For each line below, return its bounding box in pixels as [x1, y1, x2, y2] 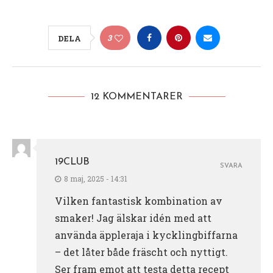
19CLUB [55, 157, 90, 167]
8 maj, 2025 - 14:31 [64, 173, 127, 183]
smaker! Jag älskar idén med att [55, 211, 211, 224]
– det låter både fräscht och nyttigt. [55, 245, 228, 258]
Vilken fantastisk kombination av [55, 194, 222, 207]
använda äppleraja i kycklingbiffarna [55, 228, 238, 241]
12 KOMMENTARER [90, 91, 183, 102]
